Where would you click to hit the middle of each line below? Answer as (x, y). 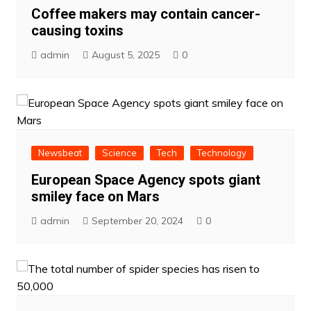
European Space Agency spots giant (145, 179)
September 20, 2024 (137, 220)
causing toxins (77, 30)
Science (119, 152)
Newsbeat (60, 152)
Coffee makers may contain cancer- (145, 14)
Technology (221, 152)
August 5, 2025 (125, 54)
